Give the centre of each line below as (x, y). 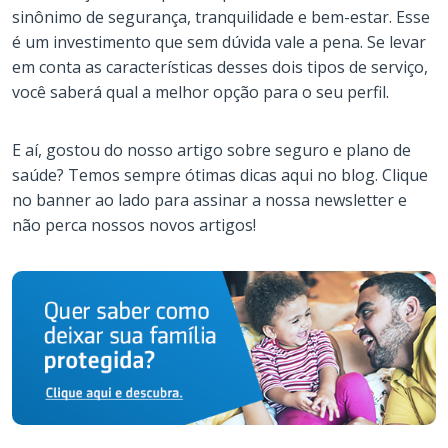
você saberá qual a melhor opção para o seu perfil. (200, 91)
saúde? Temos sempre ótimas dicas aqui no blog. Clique (220, 174)
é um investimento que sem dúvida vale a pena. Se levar (219, 41)
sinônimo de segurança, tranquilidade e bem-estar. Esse (221, 16)
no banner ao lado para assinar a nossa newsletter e (209, 199)
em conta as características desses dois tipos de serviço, (220, 66)
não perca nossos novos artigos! (134, 224)
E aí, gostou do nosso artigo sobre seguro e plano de (211, 149)
